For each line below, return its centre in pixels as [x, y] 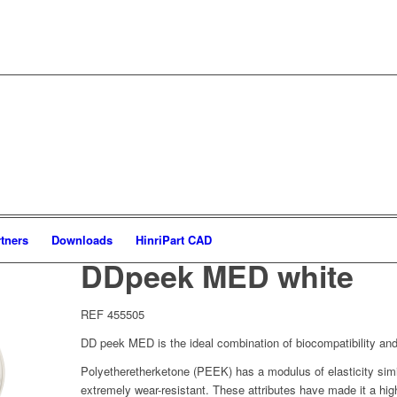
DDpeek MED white [217, 276]
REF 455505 [112, 314]
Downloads [82, 240]
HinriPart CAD [174, 240]
